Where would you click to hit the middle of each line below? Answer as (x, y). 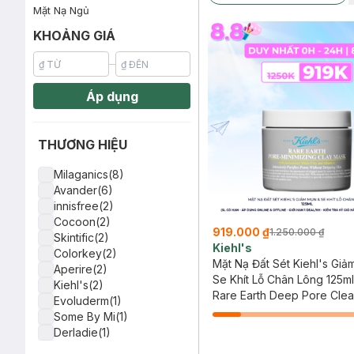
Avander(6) (83, 190)
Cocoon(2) (82, 222)
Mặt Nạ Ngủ (61, 10)
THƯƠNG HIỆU (83, 145)
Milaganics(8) (89, 174)
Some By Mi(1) (91, 316)
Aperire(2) (81, 269)
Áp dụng (112, 96)
